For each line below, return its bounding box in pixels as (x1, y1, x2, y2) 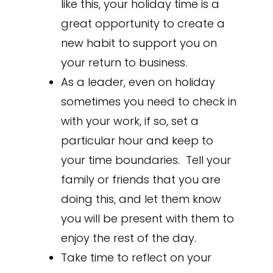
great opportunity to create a (60, 16, 225, 32)
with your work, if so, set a (60, 113, 199, 129)
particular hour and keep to (60, 133, 213, 149)
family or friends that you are (60, 172, 221, 188)
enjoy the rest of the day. (60, 230, 196, 246)
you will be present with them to (60, 211, 234, 227)
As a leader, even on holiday (60, 74, 215, 90)
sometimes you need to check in (60, 94, 236, 110)
